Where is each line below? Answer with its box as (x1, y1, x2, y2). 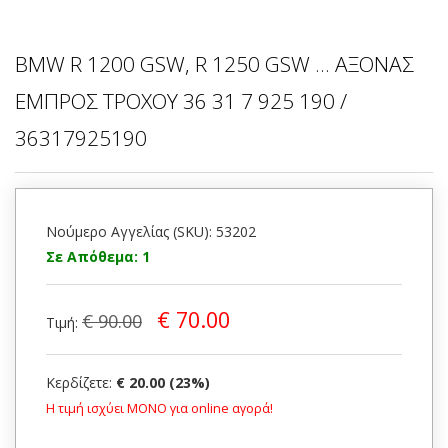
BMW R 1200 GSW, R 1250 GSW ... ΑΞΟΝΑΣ (15, 50, 414, 79)
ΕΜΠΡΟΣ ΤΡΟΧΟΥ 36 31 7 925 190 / (15, 87, 347, 116)
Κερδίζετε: (46, 373, 116, 393)
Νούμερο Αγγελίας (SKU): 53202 (46, 222, 256, 242)
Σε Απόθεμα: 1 (46, 247, 150, 267)
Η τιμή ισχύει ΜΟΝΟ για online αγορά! (46, 400, 273, 418)
